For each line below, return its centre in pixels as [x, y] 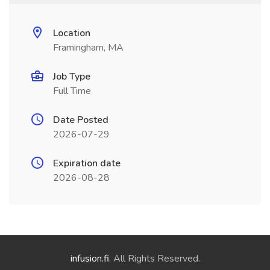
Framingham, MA [88, 48]
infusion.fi [89, 259]
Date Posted [81, 120]
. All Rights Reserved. [154, 259]
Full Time [72, 91]
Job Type [72, 77]
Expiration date [87, 163]
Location [72, 33]
